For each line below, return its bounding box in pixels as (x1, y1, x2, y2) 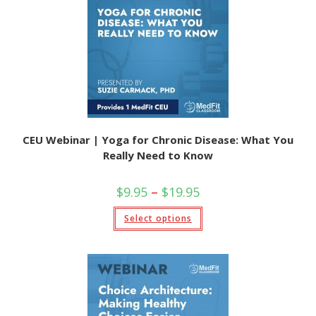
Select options (124, 212, 192, 224)
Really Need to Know (103, 148, 213, 162)
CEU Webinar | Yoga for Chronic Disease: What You (23, 133, 293, 147)
